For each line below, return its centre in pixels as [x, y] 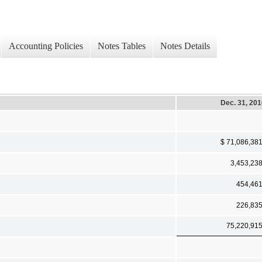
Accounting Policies [46, 46]
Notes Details [185, 46]
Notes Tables [122, 46]
